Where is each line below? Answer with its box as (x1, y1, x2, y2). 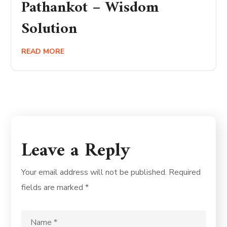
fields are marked (21, 181, 86, 193)
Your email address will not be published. (21, 166, 167, 178)
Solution (21, 15, 78, 43)
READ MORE (21, 46, 65, 56)
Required (169, 166, 201, 178)
